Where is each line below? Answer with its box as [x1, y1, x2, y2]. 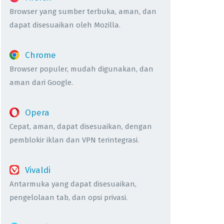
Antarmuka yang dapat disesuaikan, [9, 179, 136, 188]
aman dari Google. [9, 77, 73, 87]
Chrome [24, 49, 56, 60]
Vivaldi [24, 164, 50, 175]
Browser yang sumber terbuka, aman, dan [9, 6, 156, 16]
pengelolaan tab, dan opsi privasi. [9, 192, 127, 202]
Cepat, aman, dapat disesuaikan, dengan [9, 121, 152, 131]
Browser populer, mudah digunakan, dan [9, 64, 153, 73]
